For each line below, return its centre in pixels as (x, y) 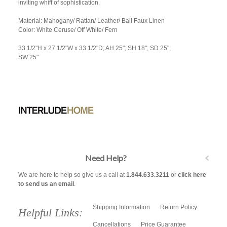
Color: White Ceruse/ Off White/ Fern (68, 30)
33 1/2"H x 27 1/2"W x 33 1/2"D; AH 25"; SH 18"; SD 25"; (94, 48)
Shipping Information (121, 207)
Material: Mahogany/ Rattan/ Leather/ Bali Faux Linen (91, 21)
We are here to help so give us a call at (72, 175)
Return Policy (178, 207)
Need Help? (106, 158)
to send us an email (46, 184)
